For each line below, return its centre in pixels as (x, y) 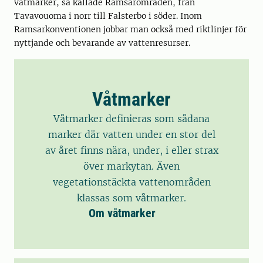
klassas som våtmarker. (131, 198)
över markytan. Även (131, 166)
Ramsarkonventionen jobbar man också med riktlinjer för (130, 30)
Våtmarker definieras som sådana (131, 119)
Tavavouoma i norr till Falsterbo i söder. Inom (108, 16)
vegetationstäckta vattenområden (131, 182)
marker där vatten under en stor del (131, 135)
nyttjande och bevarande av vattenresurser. (102, 43)
